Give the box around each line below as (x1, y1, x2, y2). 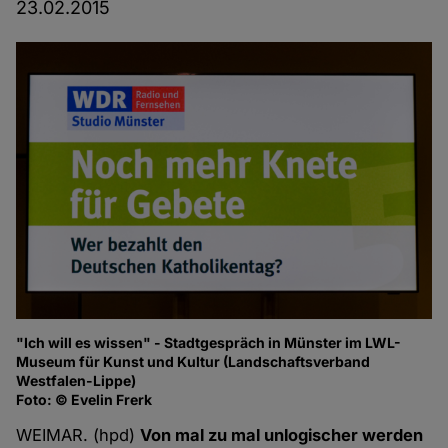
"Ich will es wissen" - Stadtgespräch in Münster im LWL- (16, 334, 402, 352)
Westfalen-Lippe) (16, 372, 137, 390)
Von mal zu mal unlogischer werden (140, 425, 424, 446)
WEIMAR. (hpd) (16, 425, 141, 446)
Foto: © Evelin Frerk (16, 391, 153, 409)
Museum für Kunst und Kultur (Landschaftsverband (16, 353, 371, 371)
